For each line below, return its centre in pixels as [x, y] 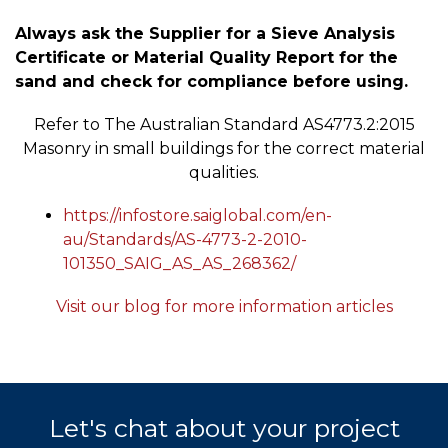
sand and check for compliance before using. [211, 81]
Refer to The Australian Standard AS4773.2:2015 [224, 124]
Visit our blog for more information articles [224, 307]
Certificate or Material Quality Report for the [206, 57]
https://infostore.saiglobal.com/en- [197, 215]
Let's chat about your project [224, 428]
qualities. [224, 172]
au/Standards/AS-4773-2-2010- [185, 239]
